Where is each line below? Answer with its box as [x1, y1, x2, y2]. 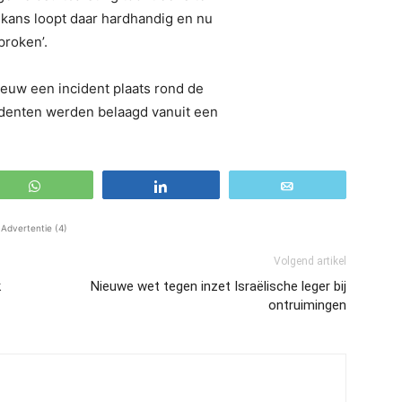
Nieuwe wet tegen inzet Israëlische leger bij [91, 278, 346, 294]
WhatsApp [53, 179, 112, 192]
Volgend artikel [274, 255, 346, 267]
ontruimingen [268, 297, 346, 313]
